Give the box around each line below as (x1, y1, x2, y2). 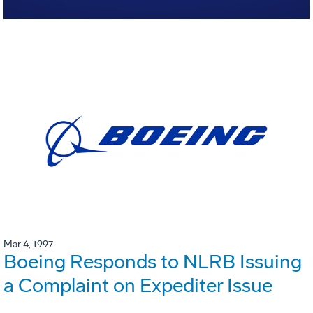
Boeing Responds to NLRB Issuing (3, 250, 302, 274)
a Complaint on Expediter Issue (3, 274, 272, 298)
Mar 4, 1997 (3, 238, 53, 251)
